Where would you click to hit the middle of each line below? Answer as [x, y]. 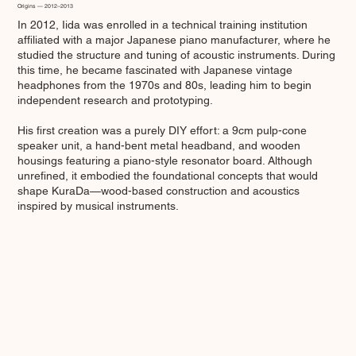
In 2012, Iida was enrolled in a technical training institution [163, 25]
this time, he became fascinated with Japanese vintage [155, 70]
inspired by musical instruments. [99, 206]
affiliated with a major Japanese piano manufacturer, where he [174, 40]
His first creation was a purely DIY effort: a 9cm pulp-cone [163, 131]
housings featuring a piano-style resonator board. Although [165, 161]
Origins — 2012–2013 [46, 6]
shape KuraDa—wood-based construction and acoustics [159, 191]
